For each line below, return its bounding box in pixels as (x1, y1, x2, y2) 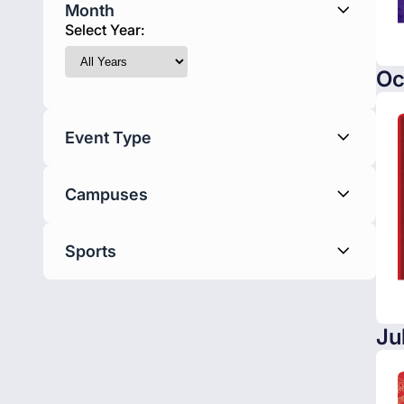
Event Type (65, 128, 151, 147)
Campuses (65, 185, 148, 204)
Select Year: (65, 21, 145, 39)
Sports (65, 242, 116, 261)
